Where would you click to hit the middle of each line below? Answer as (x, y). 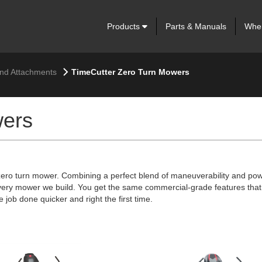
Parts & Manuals (196, 26)
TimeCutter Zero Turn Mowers (130, 72)
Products (124, 26)
